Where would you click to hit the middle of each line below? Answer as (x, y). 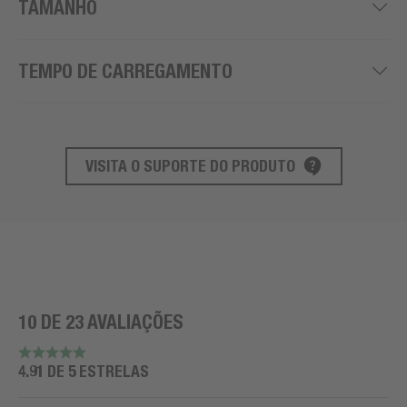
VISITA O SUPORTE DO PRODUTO (190, 165)
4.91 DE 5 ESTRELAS (84, 371)
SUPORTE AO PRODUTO (111, 178)
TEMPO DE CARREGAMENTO (125, 71)
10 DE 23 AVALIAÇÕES (100, 322)
